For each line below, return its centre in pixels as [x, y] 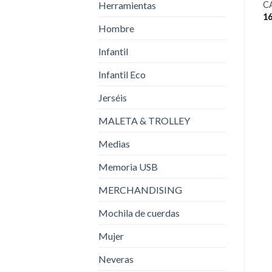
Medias [114, 143]
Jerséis [113, 97]
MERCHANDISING [140, 189]
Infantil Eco [122, 74]
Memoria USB [128, 166]
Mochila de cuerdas [139, 212]
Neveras [116, 259]
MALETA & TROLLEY [144, 120]
